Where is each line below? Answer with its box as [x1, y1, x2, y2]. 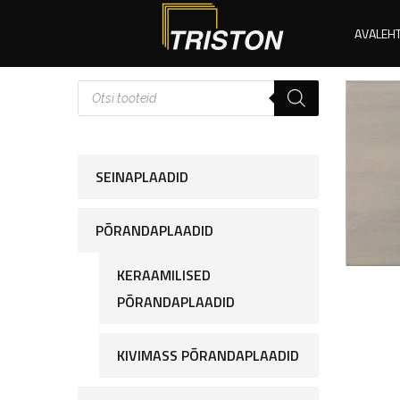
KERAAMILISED [117, 264, 211, 286]
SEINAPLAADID [96, 166, 188, 187]
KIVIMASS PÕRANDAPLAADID [117, 345, 299, 366]
